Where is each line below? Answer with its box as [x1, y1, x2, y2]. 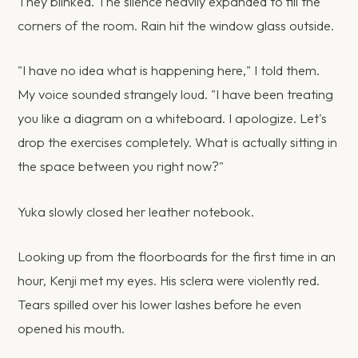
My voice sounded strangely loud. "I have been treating [18, 86, 334, 103]
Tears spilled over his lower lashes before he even [18, 296, 302, 312]
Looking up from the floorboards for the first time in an [18, 248, 336, 265]
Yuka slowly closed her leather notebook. [18, 203, 255, 220]
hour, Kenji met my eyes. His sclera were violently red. [18, 272, 320, 288]
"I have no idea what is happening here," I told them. [18, 62, 320, 79]
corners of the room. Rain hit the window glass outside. [18, 18, 335, 34]
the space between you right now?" [18, 158, 225, 175]
